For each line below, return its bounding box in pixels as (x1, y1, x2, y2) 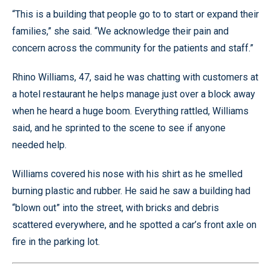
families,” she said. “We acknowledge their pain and (12, 25, 229, 37)
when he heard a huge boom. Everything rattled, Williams (12, 105, 249, 117)
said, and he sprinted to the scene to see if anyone (12, 122, 226, 134)
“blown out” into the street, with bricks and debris (12, 201, 219, 214)
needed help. (12, 139, 67, 151)
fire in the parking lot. (12, 235, 100, 247)
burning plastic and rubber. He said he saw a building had (12, 184, 250, 197)
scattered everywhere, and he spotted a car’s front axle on (12, 218, 256, 230)
